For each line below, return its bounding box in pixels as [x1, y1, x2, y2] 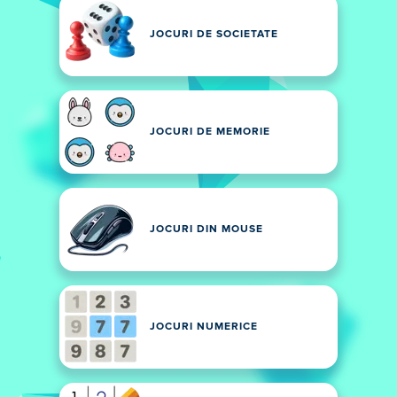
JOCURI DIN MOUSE [150, 224, 263, 235]
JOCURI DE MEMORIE [150, 127, 270, 137]
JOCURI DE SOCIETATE [150, 29, 278, 40]
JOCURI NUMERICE [150, 322, 258, 332]
